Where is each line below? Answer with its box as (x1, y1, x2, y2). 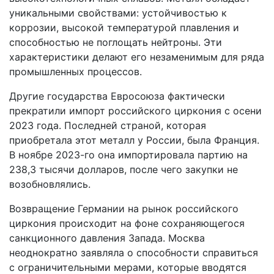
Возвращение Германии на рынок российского (9, 202, 239, 215)
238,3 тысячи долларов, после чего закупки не (9, 163, 238, 176)
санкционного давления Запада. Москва (9, 231, 205, 244)
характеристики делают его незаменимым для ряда (9, 50, 264, 63)
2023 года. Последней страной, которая (9, 119, 206, 131)
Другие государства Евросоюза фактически (9, 89, 225, 102)
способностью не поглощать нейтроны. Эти (9, 35, 222, 48)
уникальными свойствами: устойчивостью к (9, 6, 227, 19)
